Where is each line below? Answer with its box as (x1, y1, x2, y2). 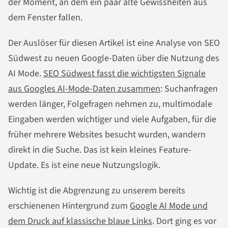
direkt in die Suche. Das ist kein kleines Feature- (8, 144, 191, 157)
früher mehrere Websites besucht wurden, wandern (8, 128, 206, 141)
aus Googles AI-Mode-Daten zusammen (8, 82, 160, 96)
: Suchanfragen (160, 82, 218, 96)
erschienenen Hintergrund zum (8, 199, 130, 212)
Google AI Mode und (130, 199, 208, 212)
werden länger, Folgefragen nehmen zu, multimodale (8, 98, 212, 111)
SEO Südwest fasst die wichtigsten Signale (43, 67, 206, 80)
